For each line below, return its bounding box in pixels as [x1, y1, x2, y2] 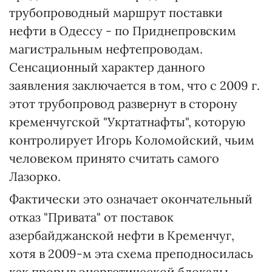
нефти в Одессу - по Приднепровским [9, 23, 236, 38]
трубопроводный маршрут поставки [9, 5, 223, 20]
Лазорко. [9, 169, 61, 184]
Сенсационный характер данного [9, 59, 205, 75]
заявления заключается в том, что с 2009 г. [9, 78, 260, 93]
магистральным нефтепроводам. [9, 41, 203, 56]
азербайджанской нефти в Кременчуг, [9, 228, 234, 243]
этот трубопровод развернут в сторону [9, 96, 237, 111]
